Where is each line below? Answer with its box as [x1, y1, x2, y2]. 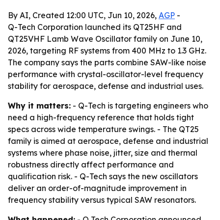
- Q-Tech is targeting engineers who [71, 101, 208, 110]
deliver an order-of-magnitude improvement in [8, 183, 187, 193]
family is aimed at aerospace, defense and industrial [8, 136, 208, 146]
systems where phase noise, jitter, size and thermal [8, 148, 197, 158]
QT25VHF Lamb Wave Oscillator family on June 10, [8, 34, 202, 44]
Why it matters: [8, 101, 71, 110]
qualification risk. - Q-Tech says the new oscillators [8, 171, 198, 181]
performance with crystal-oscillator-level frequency [8, 69, 203, 79]
